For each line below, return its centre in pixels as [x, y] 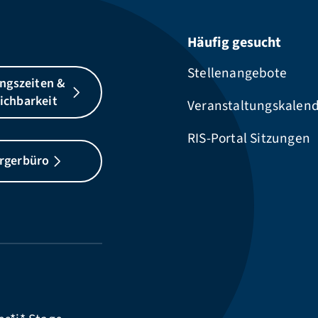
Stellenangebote [237, 73]
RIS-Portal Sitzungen [249, 138]
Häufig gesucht [234, 42]
